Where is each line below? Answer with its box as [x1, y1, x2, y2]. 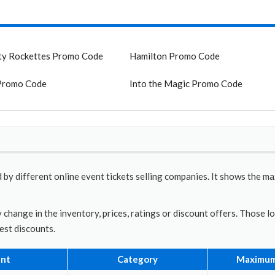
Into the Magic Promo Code [130, 78, 243, 89]
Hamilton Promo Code [130, 50, 220, 61]
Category [117, 254, 158, 265]
